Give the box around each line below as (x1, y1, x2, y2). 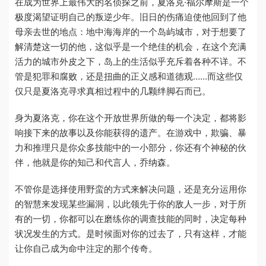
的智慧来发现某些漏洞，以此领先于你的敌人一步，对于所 (15, 198, 246, 210)
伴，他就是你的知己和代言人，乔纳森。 (15, 156, 175, 168)
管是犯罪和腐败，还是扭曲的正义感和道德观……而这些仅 (15, 70, 243, 82)
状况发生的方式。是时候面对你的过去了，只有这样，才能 (15, 227, 246, 239)
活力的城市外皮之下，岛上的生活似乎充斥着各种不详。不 (15, 55, 246, 67)
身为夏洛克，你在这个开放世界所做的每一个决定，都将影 (15, 112, 246, 123)
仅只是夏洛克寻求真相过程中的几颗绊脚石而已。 (15, 85, 211, 97)
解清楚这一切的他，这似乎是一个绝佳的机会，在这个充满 (15, 40, 246, 52)
